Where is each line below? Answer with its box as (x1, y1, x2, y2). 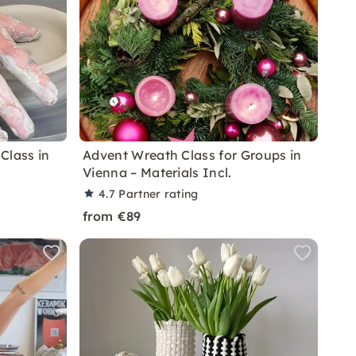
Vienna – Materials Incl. (83, 164, 232, 180)
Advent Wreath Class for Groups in (83, 147, 302, 163)
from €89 (83, 208, 141, 224)
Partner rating (118, 187, 199, 201)
